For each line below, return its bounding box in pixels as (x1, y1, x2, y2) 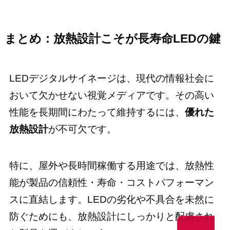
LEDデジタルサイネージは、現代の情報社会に (9, 73, 214, 84)
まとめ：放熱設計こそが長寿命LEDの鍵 (4, 32, 221, 45)
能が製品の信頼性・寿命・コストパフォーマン (9, 177, 214, 188)
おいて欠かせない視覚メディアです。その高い (9, 90, 214, 101)
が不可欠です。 (48, 124, 117, 135)
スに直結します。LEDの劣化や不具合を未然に (9, 194, 214, 205)
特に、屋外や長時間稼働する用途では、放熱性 (9, 160, 214, 171)
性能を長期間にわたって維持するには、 (9, 107, 185, 118)
